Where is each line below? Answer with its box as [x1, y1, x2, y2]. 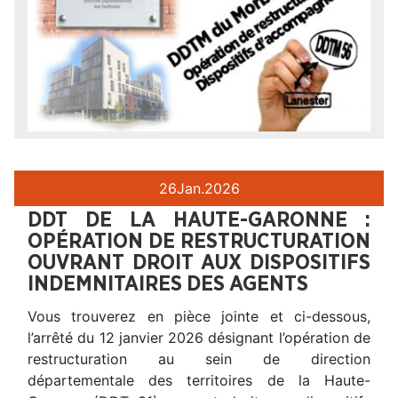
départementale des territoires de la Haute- [28, 371, 370, 390]
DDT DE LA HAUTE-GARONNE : [28, 210, 370, 232]
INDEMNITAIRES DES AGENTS [28, 274, 308, 296]
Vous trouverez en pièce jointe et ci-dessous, [28, 307, 370, 326]
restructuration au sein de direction [28, 350, 370, 369]
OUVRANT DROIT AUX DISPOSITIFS [28, 252, 370, 275]
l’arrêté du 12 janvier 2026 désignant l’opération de [28, 329, 370, 347]
